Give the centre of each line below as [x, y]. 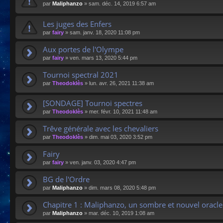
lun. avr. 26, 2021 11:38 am [121, 83]
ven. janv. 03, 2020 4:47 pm [103, 162]
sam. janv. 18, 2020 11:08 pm [105, 32]
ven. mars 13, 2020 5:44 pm [104, 57]
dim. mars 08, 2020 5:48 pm [122, 187]
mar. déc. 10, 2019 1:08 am [121, 213]
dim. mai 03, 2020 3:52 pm [121, 137]
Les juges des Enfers [77, 24]
